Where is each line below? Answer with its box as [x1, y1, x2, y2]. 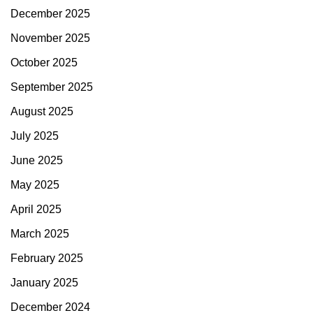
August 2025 [10, 105, 73, 118]
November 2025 [10, 32, 90, 45]
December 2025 [10, 8, 90, 20]
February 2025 [10, 252, 83, 265]
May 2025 [10, 179, 59, 191]
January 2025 [10, 277, 78, 289]
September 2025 [10, 81, 93, 94]
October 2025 [10, 57, 78, 69]
